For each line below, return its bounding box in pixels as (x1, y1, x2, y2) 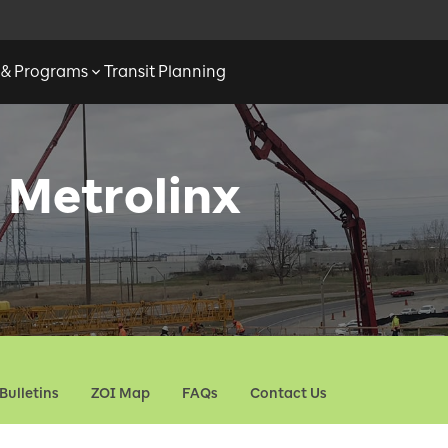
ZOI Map (91, 385, 150, 402)
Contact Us (250, 385, 327, 402)
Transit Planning (104, 62, 226, 81)
